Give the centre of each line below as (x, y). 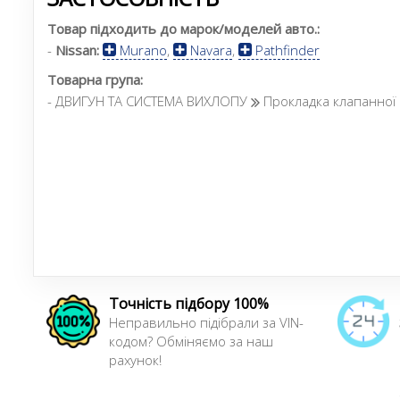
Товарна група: (95, 79)
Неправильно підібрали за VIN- (206, 322)
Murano (142, 50)
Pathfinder (286, 50)
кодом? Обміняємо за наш (191, 341)
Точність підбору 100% (189, 304)
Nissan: (77, 50)
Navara (209, 50)
